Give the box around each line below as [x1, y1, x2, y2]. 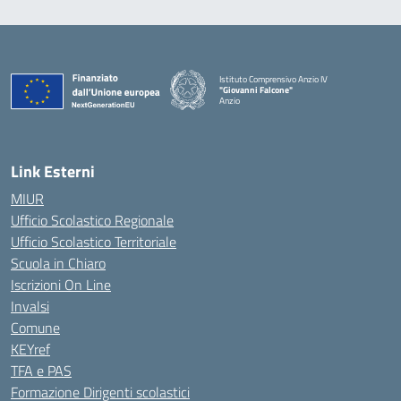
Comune [11, 317, 60, 338]
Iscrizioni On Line [11, 274, 111, 295]
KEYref [11, 338, 50, 360]
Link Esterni [11, 159, 95, 183]
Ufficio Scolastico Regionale [11, 209, 174, 231]
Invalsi [11, 295, 49, 317]
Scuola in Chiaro [11, 252, 106, 274]
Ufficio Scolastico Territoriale [11, 231, 176, 252]
